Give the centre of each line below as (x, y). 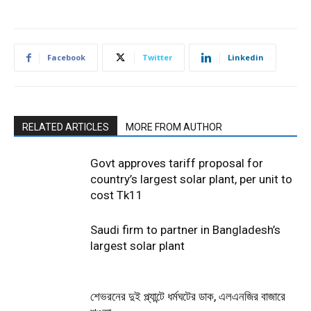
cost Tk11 (117, 195)
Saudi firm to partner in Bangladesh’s (185, 230)
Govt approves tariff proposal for (177, 163)
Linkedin (246, 58)
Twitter (157, 58)
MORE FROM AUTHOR (174, 127)
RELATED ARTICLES (66, 127)
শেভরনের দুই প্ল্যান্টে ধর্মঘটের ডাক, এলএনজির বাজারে (188, 297)
